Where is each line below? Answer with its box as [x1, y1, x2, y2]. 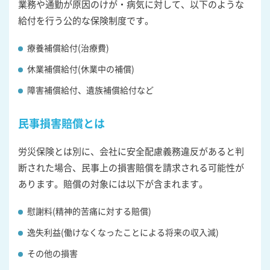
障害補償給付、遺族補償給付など [27, 83, 154, 96]
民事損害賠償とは [18, 115, 105, 131]
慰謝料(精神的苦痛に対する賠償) [27, 204, 151, 217]
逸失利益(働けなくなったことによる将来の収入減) [27, 225, 219, 238]
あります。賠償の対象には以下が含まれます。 [18, 177, 208, 190]
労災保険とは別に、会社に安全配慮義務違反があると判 [18, 144, 244, 157]
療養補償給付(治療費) [27, 41, 109, 54]
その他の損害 [27, 246, 78, 259]
